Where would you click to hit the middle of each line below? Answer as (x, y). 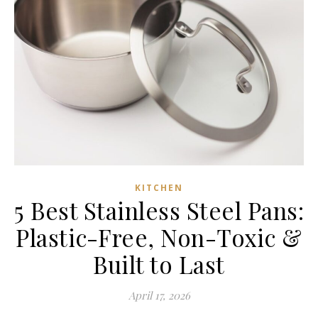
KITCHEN (159, 187)
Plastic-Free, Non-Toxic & (159, 237)
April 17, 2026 (159, 295)
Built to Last (159, 264)
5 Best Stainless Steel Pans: (159, 210)
